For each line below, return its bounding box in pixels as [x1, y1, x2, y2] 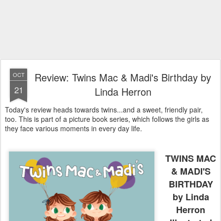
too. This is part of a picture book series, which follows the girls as [5, 114, 209, 124]
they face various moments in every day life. [5, 123, 146, 133]
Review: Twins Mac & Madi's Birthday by [35, 70, 211, 84]
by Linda [172, 190, 209, 203]
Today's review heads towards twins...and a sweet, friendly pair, [5, 105, 203, 114]
